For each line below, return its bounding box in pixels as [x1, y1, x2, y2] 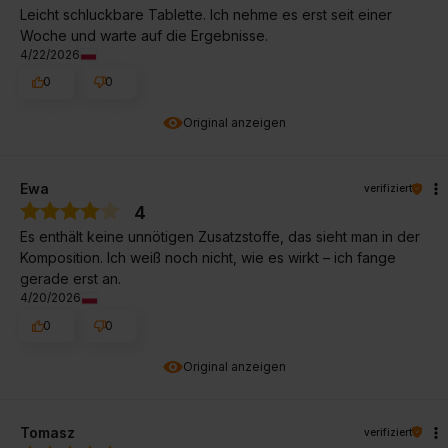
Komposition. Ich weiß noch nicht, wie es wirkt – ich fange [20, 249, 396, 267]
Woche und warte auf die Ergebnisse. [20, 26, 268, 44]
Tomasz [20, 423, 75, 441]
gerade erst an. [20, 270, 121, 288]
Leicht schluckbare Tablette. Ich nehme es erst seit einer [20, 5, 392, 23]
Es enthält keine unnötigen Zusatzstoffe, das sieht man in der [20, 228, 420, 246]
